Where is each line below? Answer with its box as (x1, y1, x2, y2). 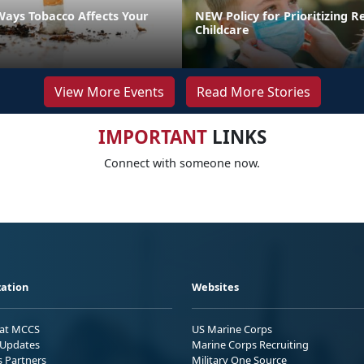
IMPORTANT (97, 123, 207, 149)
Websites (192, 279, 239, 294)
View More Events (54, 82, 164, 101)
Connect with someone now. (104, 154, 260, 171)
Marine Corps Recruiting (192, 336, 309, 352)
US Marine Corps (192, 321, 272, 336)
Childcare (195, 21, 249, 37)
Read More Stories (196, 82, 310, 101)
